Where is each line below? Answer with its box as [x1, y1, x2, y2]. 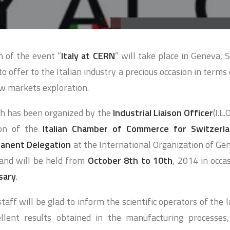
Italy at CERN [61, 49, 115, 63]
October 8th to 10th [87, 154, 173, 167]
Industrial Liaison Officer [112, 106, 214, 120]
